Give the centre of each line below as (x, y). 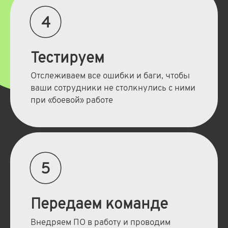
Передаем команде (99, 205)
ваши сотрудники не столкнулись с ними (113, 89)
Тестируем (67, 59)
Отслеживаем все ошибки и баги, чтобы (110, 77)
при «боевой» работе (72, 101)
